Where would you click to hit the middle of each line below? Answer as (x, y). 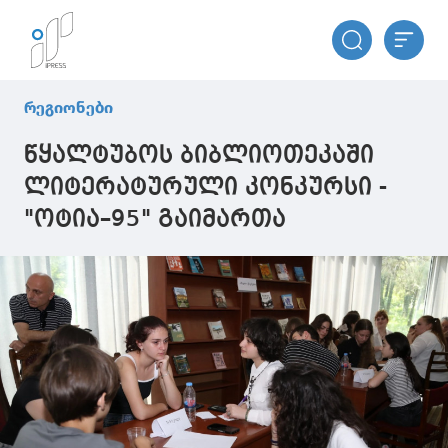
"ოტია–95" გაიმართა (155, 220)
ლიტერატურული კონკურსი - (205, 188)
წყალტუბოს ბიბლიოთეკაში (199, 156)
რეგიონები (68, 107)
